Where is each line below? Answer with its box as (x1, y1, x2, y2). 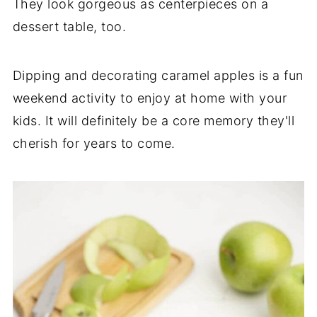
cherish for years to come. (12, 135, 175, 151)
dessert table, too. (12, 18, 127, 34)
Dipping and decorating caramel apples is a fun (12, 67, 304, 83)
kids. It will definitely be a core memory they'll (12, 113, 295, 128)
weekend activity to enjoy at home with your (12, 90, 287, 105)
